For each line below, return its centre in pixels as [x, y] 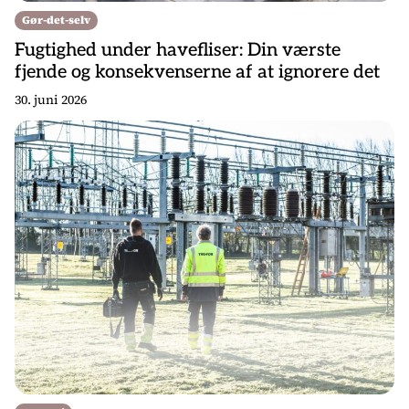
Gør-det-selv [56, 20]
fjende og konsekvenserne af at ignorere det [197, 72]
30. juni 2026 [51, 99]
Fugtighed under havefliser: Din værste [178, 50]
